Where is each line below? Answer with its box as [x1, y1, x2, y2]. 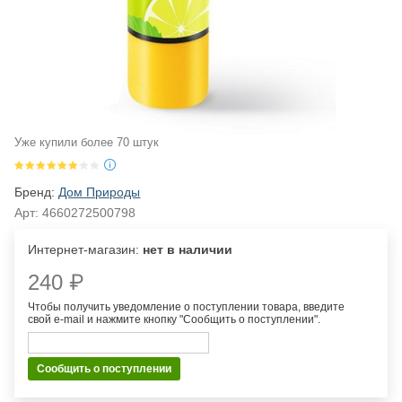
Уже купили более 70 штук [14, 135, 160, 150]
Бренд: [14, 185, 59, 200]
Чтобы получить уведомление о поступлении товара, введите [28, 301, 345, 314]
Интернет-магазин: [28, 242, 144, 258]
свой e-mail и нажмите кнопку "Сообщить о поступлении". [28, 313, 321, 327]
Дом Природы [58, 185, 141, 200]
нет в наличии [143, 242, 233, 258]
